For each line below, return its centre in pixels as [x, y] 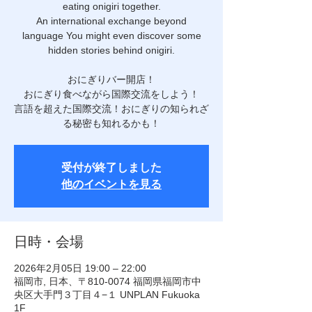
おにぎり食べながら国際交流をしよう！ [111, 94]
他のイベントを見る [111, 184]
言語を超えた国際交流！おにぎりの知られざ [111, 109]
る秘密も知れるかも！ [111, 123]
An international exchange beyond [111, 21]
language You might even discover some [111, 36]
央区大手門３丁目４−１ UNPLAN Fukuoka [107, 295]
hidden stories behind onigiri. [111, 50]
